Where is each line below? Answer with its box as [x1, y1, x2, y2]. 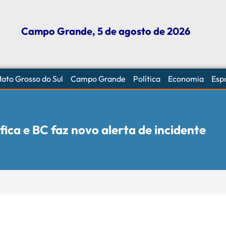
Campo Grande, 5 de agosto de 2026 [21, 25, 190, 38]
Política [133, 73, 160, 84]
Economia [167, 73, 204, 84]
